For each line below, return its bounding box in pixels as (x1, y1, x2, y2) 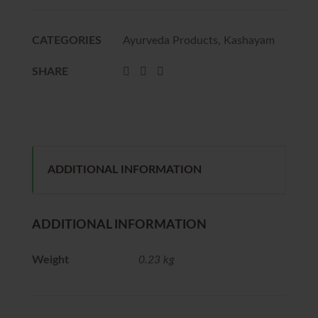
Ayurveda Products (123, 35, 218, 46)
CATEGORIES (32, 35, 102, 46)
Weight (32, 254, 69, 265)
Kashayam (224, 35, 275, 46)
